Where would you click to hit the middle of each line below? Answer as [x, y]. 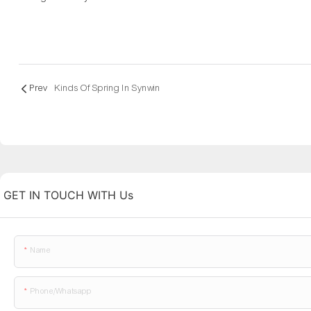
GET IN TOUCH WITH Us [68, 195]
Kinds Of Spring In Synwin [107, 89]
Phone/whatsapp [61, 291]
